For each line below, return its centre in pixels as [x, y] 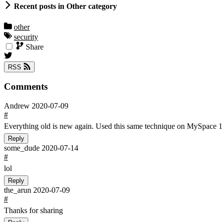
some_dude [23, 148]
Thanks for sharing [33, 210]
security [26, 37]
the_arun [19, 190]
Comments [26, 87]
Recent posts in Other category [64, 6]
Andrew [18, 106]
